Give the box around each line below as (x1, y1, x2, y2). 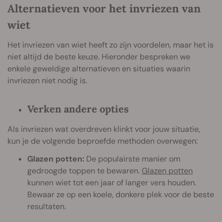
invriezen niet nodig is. (7, 75, 87, 86)
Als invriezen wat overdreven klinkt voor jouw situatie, (7, 123, 200, 134)
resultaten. (27, 201, 66, 212)
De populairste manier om (84, 153, 180, 164)
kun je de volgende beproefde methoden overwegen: (7, 135, 198, 146)
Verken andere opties (27, 102, 129, 115)
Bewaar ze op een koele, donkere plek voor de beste (27, 189, 214, 200)
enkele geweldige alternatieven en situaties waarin (7, 63, 190, 74)
